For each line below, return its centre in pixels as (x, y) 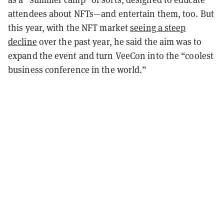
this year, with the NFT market (69, 27)
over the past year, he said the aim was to (119, 41)
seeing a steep (158, 27)
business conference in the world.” (77, 69)
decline (22, 41)
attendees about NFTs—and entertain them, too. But (111, 13)
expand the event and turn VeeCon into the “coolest (111, 55)
